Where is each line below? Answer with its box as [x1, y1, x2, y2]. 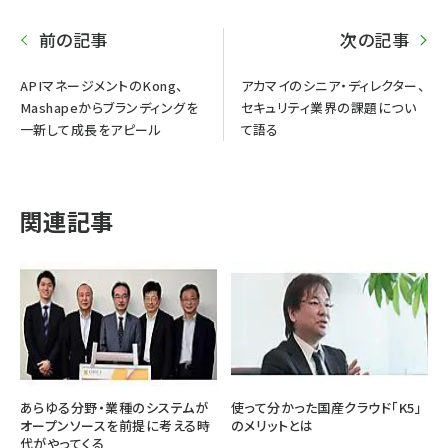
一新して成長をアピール [20, 119, 162, 139]
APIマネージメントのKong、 [20, 75, 184, 95]
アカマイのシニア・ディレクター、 [240, 75, 426, 95]
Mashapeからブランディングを [20, 97, 199, 117]
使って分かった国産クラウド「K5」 [231, 397, 423, 417]
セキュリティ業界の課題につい [240, 97, 417, 117]
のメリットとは [231, 415, 314, 435]
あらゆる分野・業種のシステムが [20, 397, 209, 417]
